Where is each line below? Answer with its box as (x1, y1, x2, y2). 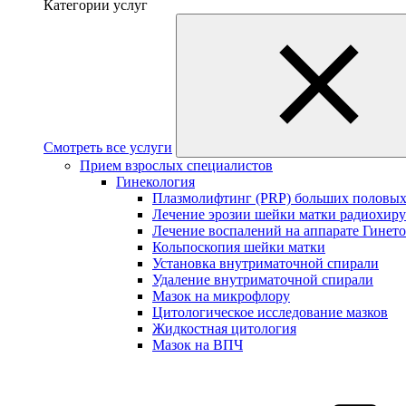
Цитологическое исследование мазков (152, 304, 388, 320)
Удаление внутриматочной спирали (152, 272, 373, 287)
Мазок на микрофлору (152, 288, 290, 304)
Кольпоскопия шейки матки (152, 239, 325, 255)
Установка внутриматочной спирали (152, 256, 379, 271)
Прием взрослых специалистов (80, 158, 273, 173)
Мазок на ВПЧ (152, 337, 243, 353)
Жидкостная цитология (152, 321, 296, 336)
